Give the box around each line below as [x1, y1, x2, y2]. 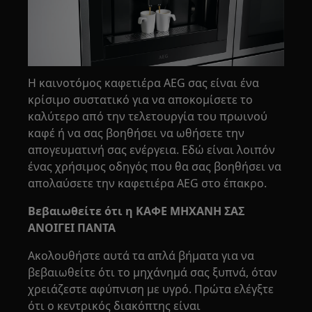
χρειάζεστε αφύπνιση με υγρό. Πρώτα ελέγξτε [28, 281, 274, 297]
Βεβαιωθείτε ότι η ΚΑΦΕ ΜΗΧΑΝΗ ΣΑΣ [28, 203, 245, 219]
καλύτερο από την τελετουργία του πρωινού [28, 109, 268, 125]
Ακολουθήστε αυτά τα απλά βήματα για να [28, 248, 255, 264]
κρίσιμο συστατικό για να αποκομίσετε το [28, 92, 253, 108]
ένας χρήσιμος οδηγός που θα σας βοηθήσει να [28, 159, 282, 175]
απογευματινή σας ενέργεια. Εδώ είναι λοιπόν [28, 142, 276, 158]
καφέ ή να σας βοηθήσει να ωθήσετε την [28, 125, 245, 141]
